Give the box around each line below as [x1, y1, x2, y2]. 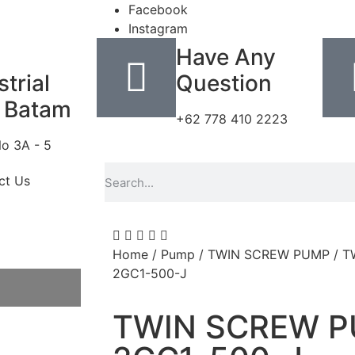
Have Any [176, 44, 276, 71]
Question [176, 70, 272, 97]
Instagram [128, 21, 188, 36]
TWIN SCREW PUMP [208, 246, 330, 262]
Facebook [128, 2, 188, 17]
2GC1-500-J [113, 265, 187, 281]
